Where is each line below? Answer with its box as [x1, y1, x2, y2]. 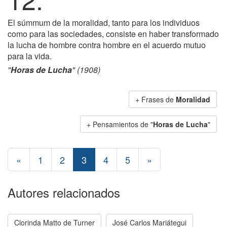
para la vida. [8, 50, 52, 62]
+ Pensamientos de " [87, 119, 153, 129]
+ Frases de [135, 94, 176, 104]
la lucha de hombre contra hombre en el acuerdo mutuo [8, 39, 206, 51]
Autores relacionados [8, 183, 120, 201]
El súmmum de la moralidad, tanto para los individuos [8, 17, 200, 28]
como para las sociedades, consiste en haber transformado [8, 28, 219, 40]
